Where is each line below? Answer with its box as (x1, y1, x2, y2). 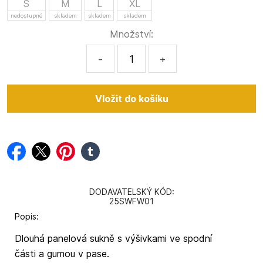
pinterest (56, 141, 95, 153)
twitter (32, 141, 62, 153)
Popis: (14, 211, 39, 221)
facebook (7, 141, 49, 153)
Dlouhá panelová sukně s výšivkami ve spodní (14, 232, 212, 244)
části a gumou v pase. (14, 248, 109, 259)
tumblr (81, 141, 108, 153)
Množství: (110, 28, 153, 40)
